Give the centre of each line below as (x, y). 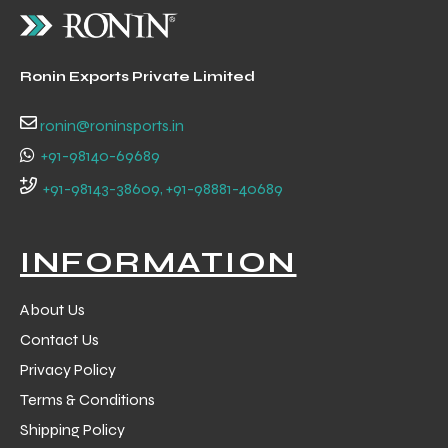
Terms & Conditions (87, 399)
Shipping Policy (72, 429)
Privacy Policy (68, 369)
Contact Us (59, 339)
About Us (52, 309)
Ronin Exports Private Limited (137, 76)
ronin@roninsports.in (112, 125)
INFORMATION (158, 261)
